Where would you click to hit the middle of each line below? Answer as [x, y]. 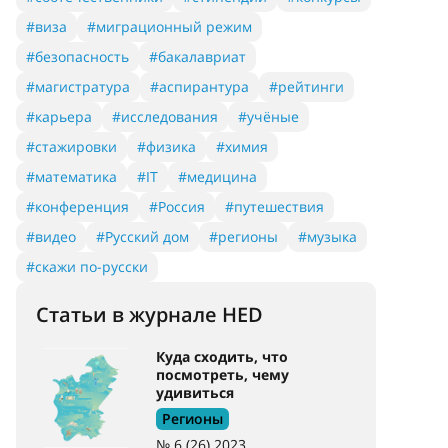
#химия [242, 146]
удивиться [195, 392]
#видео [51, 236]
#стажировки [71, 146]
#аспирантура [199, 86]
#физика [166, 146]
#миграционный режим [169, 26]
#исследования [165, 116]
